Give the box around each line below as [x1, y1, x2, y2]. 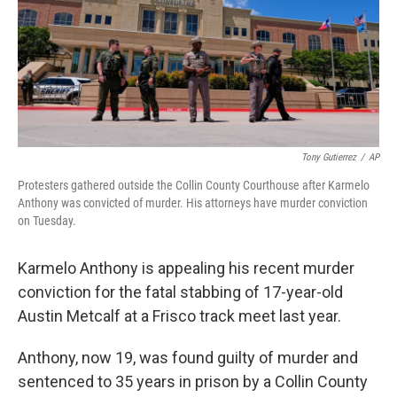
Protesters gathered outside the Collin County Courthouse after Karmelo [18, 178, 370, 192]
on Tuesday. [18, 214, 76, 228]
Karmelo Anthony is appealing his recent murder [18, 259, 354, 277]
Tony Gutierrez [301, 152, 356, 163]
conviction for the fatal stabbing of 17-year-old [18, 283, 343, 301]
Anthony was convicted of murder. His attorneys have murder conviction [18, 196, 368, 210]
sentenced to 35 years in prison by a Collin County [18, 372, 368, 391]
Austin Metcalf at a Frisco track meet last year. [18, 307, 341, 325]
